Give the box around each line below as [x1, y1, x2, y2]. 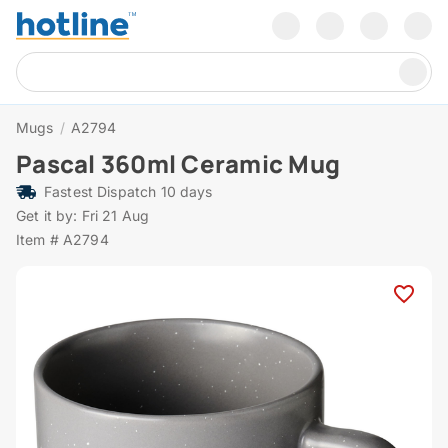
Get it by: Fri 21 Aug [16, 207, 150, 225]
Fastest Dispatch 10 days [44, 183, 213, 201]
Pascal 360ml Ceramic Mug [16, 147, 340, 181]
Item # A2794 [16, 231, 109, 249]
